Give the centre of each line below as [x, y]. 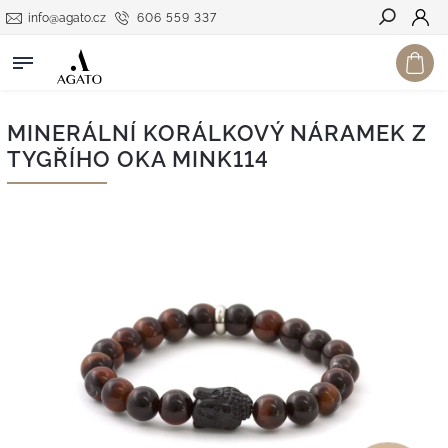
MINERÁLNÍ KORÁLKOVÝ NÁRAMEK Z [217, 133]
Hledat [402, 53]
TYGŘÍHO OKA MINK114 [138, 159]
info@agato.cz [67, 18]
